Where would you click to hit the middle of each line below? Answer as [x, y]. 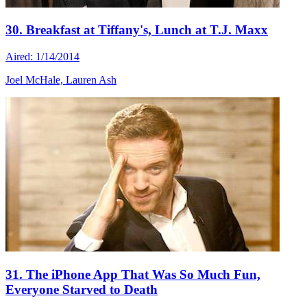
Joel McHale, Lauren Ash [61, 80]
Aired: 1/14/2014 [42, 57]
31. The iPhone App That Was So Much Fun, [133, 274]
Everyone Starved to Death [82, 289]
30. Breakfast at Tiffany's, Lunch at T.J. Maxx [137, 30]
